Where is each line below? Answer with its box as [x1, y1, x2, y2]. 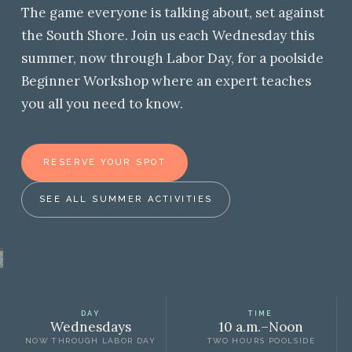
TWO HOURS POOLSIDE [206, 336, 316, 345]
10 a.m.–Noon [218, 318, 303, 335]
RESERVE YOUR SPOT [42, 157, 167, 167]
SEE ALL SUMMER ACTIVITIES [38, 194, 213, 204]
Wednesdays [49, 318, 131, 335]
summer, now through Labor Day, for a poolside [20, 49, 324, 67]
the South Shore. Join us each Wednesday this [20, 27, 314, 44]
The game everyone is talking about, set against [20, 4, 324, 21]
